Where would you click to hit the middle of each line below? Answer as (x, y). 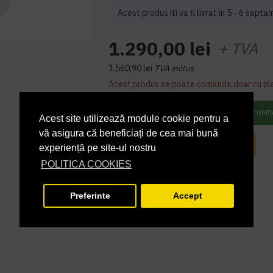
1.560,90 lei (131, 68)
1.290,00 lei (160, 48)
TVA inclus (174, 68)
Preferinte (90, 196)
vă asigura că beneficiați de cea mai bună (129, 133)
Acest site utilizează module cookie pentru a (134, 119)
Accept (187, 196)
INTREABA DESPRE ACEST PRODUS (177, 145)
